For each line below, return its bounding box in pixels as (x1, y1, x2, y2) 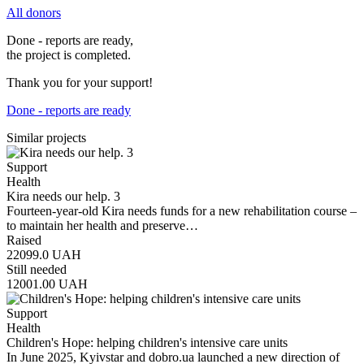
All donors (6, 5, 61, 19)
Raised (6, 232, 41, 247)
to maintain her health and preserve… (6, 218, 198, 232)
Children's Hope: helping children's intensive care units (6, 335, 288, 349)
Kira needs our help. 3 (6, 188, 120, 203)
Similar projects (6, 130, 86, 145)
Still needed (6, 262, 67, 276)
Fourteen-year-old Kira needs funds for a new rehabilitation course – (6, 203, 357, 218)
